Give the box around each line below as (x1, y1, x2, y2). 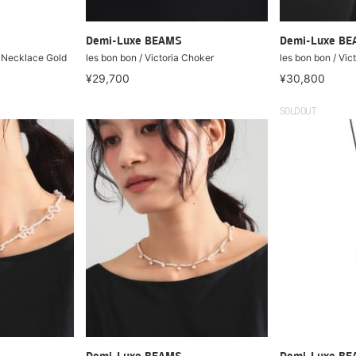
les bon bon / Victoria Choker (85, 51, 214, 64)
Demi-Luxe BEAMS (85, 35, 182, 48)
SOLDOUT (279, 106, 315, 117)
